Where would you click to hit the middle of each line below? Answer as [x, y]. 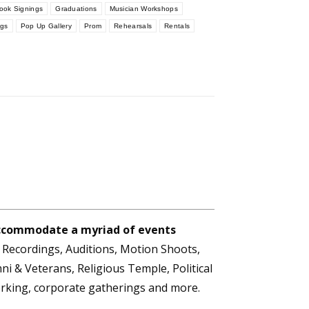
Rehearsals [133, 26]
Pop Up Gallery [46, 26]
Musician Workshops [143, 9]
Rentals [177, 26]
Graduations [76, 9]
